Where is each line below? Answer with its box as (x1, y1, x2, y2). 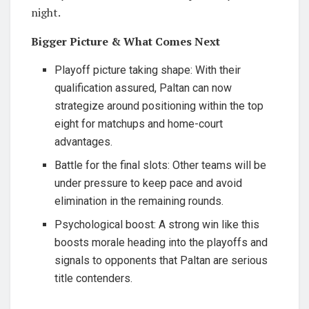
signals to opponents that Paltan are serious (54, 253, 268, 267)
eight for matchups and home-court (54, 117, 223, 130)
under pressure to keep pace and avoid (54, 176, 243, 190)
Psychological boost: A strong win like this (54, 217, 260, 231)
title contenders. (54, 271, 133, 285)
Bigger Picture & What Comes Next (31, 33, 220, 49)
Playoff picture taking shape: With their (54, 63, 241, 77)
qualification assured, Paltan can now (54, 81, 232, 94)
